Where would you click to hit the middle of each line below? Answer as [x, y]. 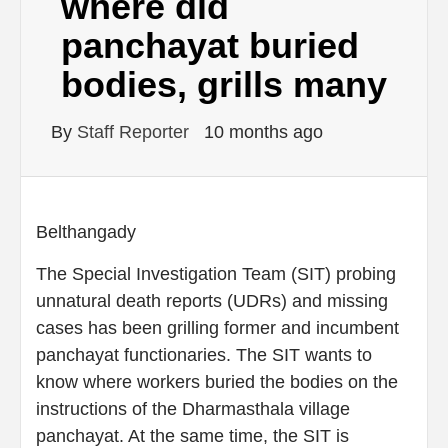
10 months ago [263, 131]
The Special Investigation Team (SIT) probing [216, 273]
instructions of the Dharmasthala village [193, 408]
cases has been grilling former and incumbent [217, 327]
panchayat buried [210, 45]
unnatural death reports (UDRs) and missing [212, 300]
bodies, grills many [224, 84]
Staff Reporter [135, 131]
